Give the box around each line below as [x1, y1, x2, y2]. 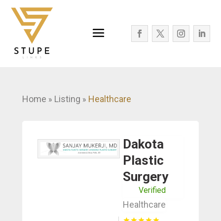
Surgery [122, 169, 168, 184]
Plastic [122, 153, 164, 168]
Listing [54, 94, 80, 104]
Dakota [122, 137, 164, 151]
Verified [138, 185, 166, 195]
